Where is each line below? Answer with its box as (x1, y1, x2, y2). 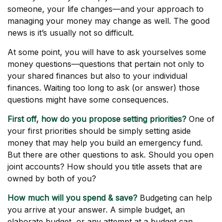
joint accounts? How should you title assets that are (7, 162, 202, 171)
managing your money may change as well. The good (7, 16, 210, 26)
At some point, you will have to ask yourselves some (7, 47, 206, 57)
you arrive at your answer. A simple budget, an (7, 205, 185, 215)
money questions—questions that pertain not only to (7, 59, 204, 69)
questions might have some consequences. (7, 95, 168, 105)
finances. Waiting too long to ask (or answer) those (7, 83, 200, 93)
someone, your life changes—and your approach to (7, 4, 204, 14)
